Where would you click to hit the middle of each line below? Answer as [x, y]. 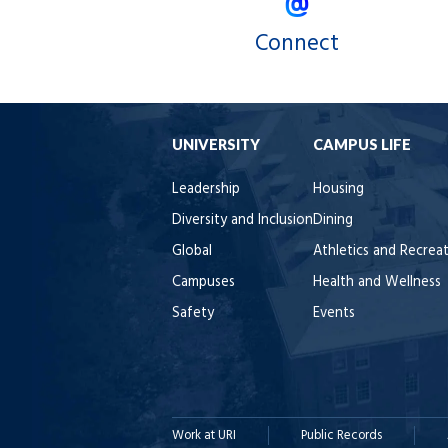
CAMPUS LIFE [362, 144]
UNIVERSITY [216, 144]
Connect [297, 43]
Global [192, 251]
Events [334, 313]
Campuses [203, 282]
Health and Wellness [377, 282]
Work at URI [204, 435]
